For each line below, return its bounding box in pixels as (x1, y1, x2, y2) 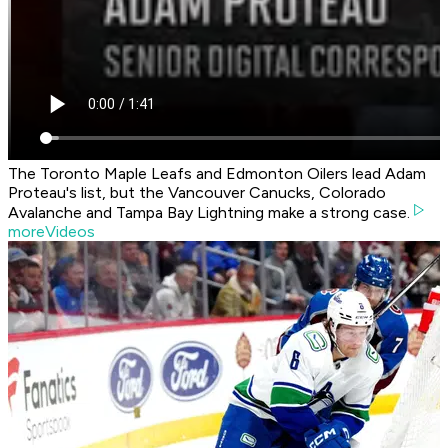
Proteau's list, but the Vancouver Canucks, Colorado (8, 183, 386, 203)
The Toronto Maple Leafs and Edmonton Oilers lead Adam (8, 164, 426, 184)
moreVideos (8, 222, 95, 242)
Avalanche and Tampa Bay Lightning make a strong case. (8, 203, 410, 223)
